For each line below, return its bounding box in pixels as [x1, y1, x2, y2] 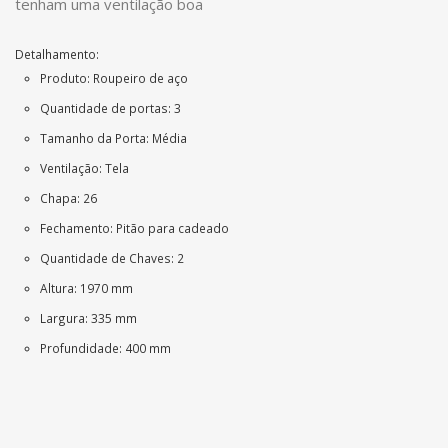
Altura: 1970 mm [40, 280, 133, 296]
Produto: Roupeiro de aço [40, 70, 188, 86]
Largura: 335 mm [40, 310, 137, 326]
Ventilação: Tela [40, 160, 129, 176]
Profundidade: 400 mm [40, 340, 171, 356]
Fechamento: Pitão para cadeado [40, 220, 229, 236]
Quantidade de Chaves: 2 [40, 250, 184, 266]
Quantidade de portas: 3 [40, 100, 181, 116]
